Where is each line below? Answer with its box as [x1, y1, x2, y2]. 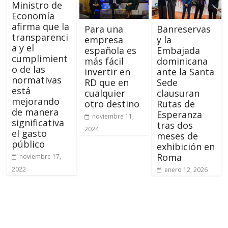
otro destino [84, 97, 139, 110]
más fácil [84, 54, 124, 67]
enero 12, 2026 [164, 165, 208, 174]
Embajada [156, 44, 200, 56]
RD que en [84, 76, 129, 89]
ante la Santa [156, 65, 214, 78]
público [12, 138, 45, 150]
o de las [12, 63, 46, 75]
